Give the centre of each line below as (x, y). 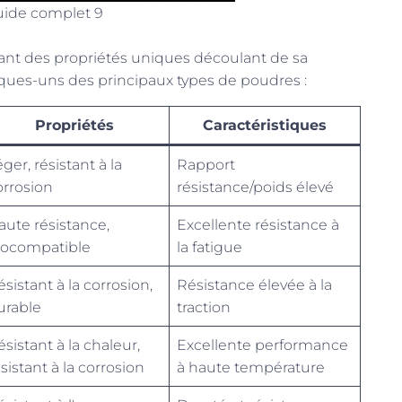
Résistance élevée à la (254, 285)
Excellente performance (262, 345)
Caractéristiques (265, 125)
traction (204, 307)
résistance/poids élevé (255, 187)
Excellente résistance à (258, 225)
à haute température (251, 367)
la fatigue (210, 247)
